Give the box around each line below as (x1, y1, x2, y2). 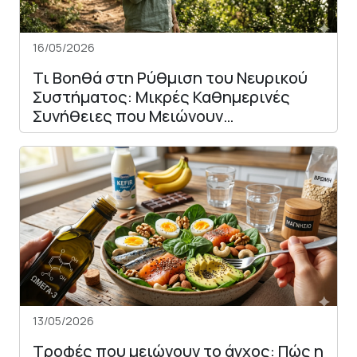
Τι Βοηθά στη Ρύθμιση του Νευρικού (33, 66, 308, 88)
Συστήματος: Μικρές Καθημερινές (33, 85, 290, 108)
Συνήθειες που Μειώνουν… (33, 104, 233, 127)
